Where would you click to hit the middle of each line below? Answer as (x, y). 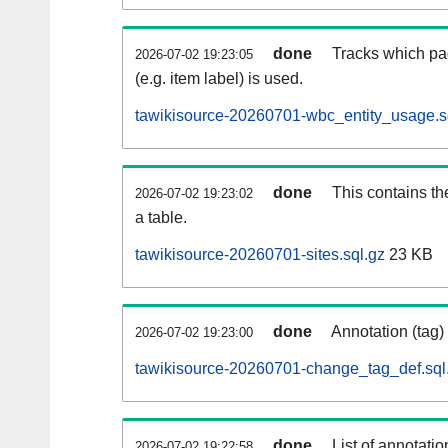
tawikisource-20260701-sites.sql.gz (260, 255)
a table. (161, 218)
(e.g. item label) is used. (219, 79)
